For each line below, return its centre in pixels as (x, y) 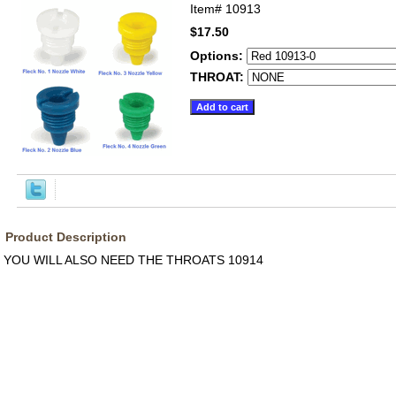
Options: (218, 56)
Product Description (66, 237)
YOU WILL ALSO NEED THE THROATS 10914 (133, 260)
